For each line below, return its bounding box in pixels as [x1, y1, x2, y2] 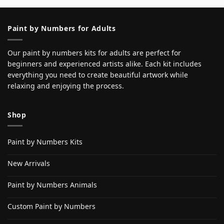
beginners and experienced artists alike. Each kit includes [7, 58, 201, 68]
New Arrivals [7, 158, 50, 168]
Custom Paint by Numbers [7, 201, 95, 211]
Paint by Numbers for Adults [7, 23, 116, 33]
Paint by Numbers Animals [7, 179, 97, 189]
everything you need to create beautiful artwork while [7, 69, 188, 79]
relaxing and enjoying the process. [7, 80, 124, 90]
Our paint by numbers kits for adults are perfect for [7, 47, 181, 57]
